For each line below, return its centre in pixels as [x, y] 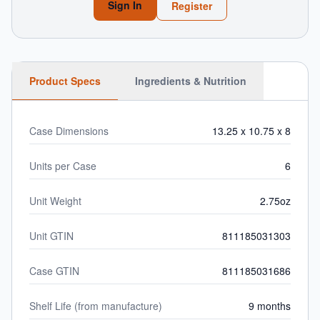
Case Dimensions [69, 131]
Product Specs [65, 81]
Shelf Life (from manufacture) [96, 306]
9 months [270, 306]
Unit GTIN [51, 236]
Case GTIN [54, 271]
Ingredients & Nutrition [191, 81]
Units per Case [63, 166]
